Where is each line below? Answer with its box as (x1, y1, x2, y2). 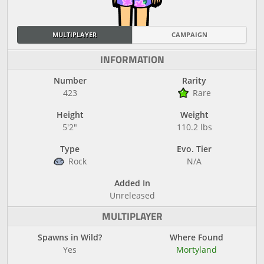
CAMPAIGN (171, 30, 207, 39)
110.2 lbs (176, 121, 212, 133)
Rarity (182, 75, 206, 86)
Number (53, 75, 87, 86)
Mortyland (176, 244, 217, 255)
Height (56, 109, 84, 120)
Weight (180, 109, 209, 120)
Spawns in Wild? (38, 232, 102, 243)
